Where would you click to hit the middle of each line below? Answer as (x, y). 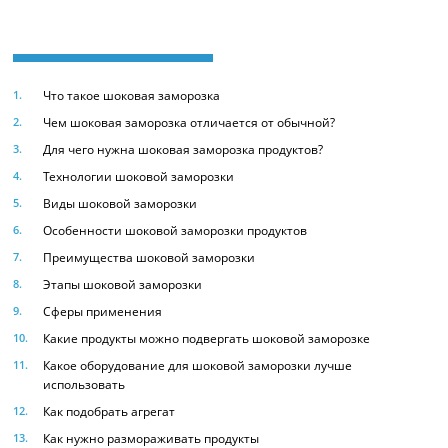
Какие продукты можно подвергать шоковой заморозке (206, 338)
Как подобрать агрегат (109, 411)
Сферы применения (102, 311)
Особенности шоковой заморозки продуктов (175, 230)
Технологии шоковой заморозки (138, 176)
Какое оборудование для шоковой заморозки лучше (197, 365)
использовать (84, 384)
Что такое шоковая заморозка (131, 95)
